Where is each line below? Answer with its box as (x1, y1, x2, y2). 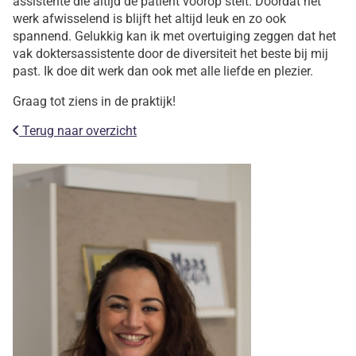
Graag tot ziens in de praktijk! (13, 94, 176, 109)
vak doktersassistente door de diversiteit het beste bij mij (13, 46, 328, 61)
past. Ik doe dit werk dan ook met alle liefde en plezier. (13, 64, 313, 79)
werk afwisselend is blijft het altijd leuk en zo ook (13, 11, 286, 26)
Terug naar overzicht (19, 123, 137, 138)
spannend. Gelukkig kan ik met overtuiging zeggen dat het (13, 29, 336, 44)
